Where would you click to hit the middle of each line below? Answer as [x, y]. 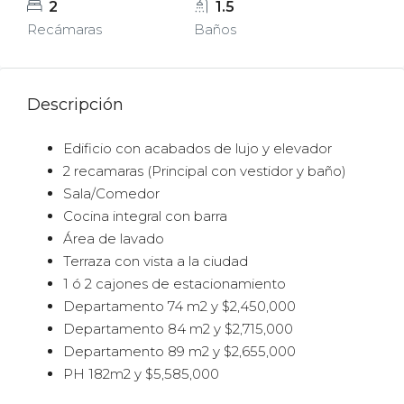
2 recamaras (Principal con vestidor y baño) [205, 171]
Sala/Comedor [111, 193]
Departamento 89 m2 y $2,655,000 [179, 351]
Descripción [75, 105]
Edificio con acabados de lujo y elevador [197, 148]
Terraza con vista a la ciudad [156, 261]
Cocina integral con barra [145, 216]
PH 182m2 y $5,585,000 [141, 374]
